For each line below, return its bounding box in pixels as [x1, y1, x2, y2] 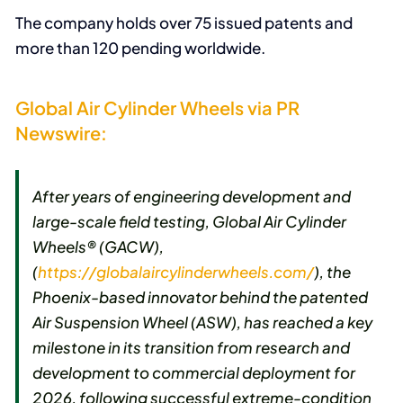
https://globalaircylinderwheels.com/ [38, 262, 315, 282]
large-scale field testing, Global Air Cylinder [32, 211, 347, 232]
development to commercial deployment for [32, 363, 356, 383]
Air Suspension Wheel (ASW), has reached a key [32, 312, 373, 333]
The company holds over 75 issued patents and [15, 13, 354, 33]
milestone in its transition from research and [32, 337, 351, 358]
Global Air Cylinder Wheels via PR [15, 95, 300, 119]
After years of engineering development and [32, 186, 352, 207]
